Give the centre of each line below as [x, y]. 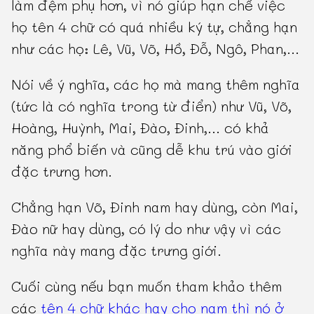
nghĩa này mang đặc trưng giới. [117, 251]
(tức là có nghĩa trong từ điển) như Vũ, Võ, [152, 106]
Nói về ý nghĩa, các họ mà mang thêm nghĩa [156, 84]
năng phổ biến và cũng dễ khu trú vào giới [152, 150]
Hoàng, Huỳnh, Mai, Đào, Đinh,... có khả [141, 128]
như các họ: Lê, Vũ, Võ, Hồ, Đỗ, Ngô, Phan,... [156, 49]
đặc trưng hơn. [62, 171]
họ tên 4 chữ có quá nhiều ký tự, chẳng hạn [155, 27]
